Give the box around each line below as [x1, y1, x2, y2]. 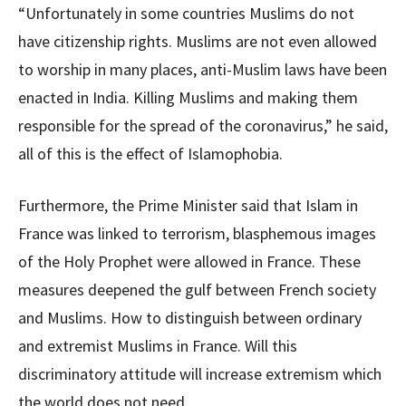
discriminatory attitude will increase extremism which [18, 363, 382, 384]
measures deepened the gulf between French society [18, 279, 376, 300]
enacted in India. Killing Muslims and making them [18, 87, 358, 108]
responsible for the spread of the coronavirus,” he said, [18, 115, 388, 136]
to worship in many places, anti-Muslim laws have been [18, 59, 387, 80]
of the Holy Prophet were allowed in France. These [18, 251, 361, 272]
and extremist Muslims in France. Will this [18, 335, 297, 356]
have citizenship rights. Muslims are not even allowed [18, 31, 377, 52]
